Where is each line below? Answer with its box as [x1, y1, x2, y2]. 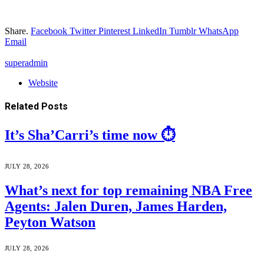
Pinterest [98, 25, 130, 36]
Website [28, 77, 58, 88]
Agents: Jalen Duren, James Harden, [5, 199, 227, 214]
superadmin [5, 57, 48, 68]
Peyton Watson [5, 214, 95, 230]
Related [5, 101, 41, 113]
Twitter [70, 25, 96, 36]
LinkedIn [133, 25, 167, 36]
